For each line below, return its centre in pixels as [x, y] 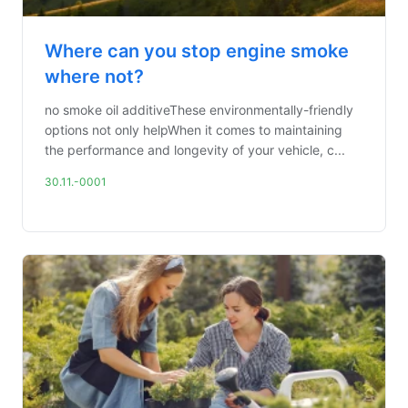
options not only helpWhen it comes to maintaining [194, 130]
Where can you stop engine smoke [197, 51]
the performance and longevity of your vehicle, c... [195, 150]
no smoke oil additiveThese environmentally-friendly [199, 110]
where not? [94, 76]
